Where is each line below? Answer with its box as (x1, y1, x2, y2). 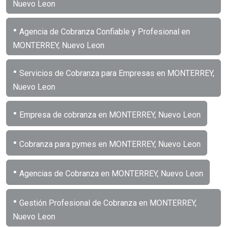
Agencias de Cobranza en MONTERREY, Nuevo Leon (17, 168, 203, 178)
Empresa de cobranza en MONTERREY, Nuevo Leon (17, 109, 201, 120)
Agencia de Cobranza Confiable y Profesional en (17, 26, 190, 36)
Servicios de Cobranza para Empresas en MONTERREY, (17, 68, 214, 78)
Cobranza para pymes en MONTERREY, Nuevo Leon (17, 139, 201, 149)
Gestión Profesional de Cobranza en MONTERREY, (17, 198, 197, 208)
